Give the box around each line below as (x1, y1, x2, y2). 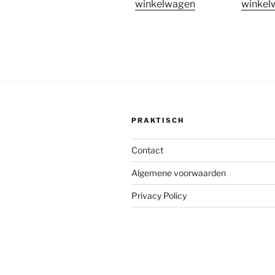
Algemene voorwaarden (131, 168, 226, 179)
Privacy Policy (131, 190, 187, 201)
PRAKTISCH (131, 116, 184, 125)
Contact (131, 145, 163, 156)
